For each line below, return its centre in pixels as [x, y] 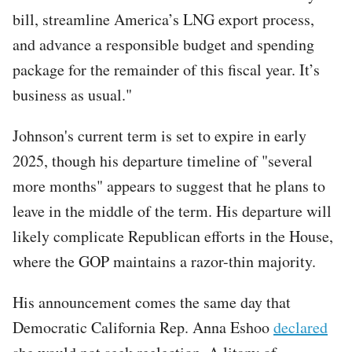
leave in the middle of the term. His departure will [172, 211]
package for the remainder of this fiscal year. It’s [166, 69]
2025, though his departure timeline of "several [163, 160]
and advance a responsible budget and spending [163, 44]
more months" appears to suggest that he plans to [169, 185]
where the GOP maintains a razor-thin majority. [164, 261]
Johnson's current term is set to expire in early [159, 135]
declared [301, 327]
